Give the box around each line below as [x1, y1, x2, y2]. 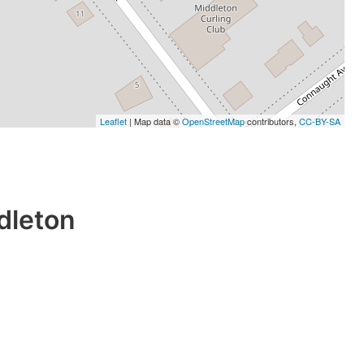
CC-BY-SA [299, 115, 340, 128]
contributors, [245, 115, 299, 128]
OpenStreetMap [182, 115, 245, 128]
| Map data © [127, 115, 182, 128]
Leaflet [100, 115, 127, 128]
